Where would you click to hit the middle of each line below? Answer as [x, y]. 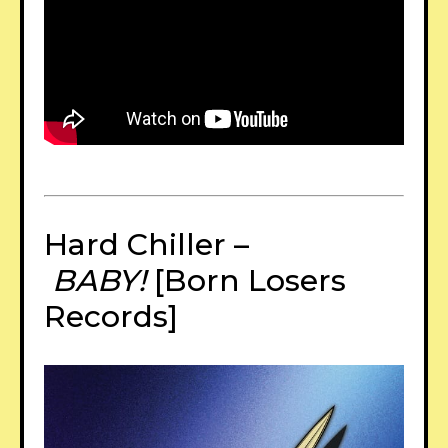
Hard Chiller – [146, 244]
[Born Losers [246, 280]
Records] [111, 316]
